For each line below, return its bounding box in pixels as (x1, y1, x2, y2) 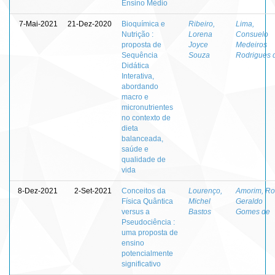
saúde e (122, 144, 149, 153)
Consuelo (236, 29, 268, 39)
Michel (188, 196, 211, 206)
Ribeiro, (188, 19, 215, 28)
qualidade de (122, 155, 166, 164)
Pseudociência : (122, 217, 175, 227)
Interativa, (122, 71, 154, 80)
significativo (122, 259, 161, 268)
